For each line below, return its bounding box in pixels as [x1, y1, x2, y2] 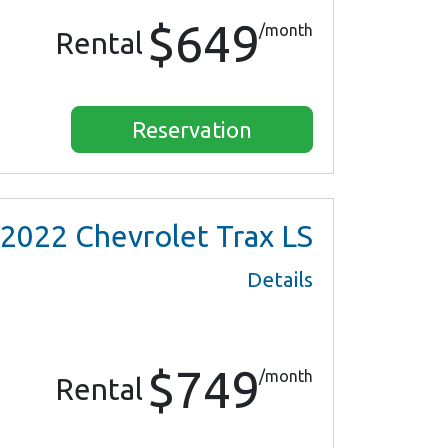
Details [247, 268, 313, 292]
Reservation [132, 117, 252, 143]
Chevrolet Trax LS [68, 219, 313, 254]
